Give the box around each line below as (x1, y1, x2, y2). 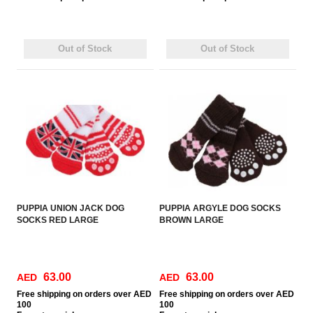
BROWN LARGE (159, 215, 224, 225)
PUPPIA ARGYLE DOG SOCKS (159, 203, 282, 213)
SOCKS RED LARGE (17, 215, 99, 225)
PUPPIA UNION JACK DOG (17, 203, 125, 213)
